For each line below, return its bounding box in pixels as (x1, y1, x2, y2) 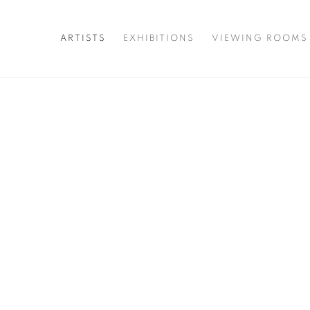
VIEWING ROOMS (211, 33, 308, 43)
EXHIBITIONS (122, 33, 194, 43)
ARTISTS (60, 33, 106, 43)
